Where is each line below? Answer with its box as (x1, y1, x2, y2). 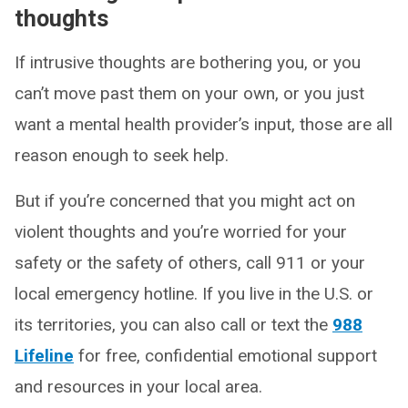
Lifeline (15, 344, 74, 366)
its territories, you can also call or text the (15, 313, 332, 335)
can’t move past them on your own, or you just (15, 82, 364, 104)
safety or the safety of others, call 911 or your (15, 251, 365, 273)
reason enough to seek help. (15, 144, 229, 166)
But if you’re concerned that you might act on (15, 189, 355, 211)
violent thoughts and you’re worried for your (15, 220, 347, 242)
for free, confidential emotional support (74, 344, 377, 366)
